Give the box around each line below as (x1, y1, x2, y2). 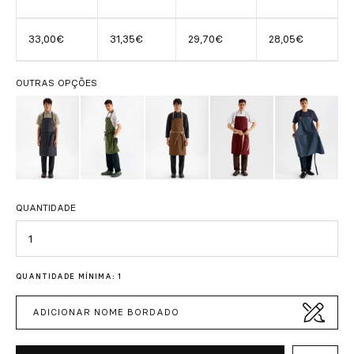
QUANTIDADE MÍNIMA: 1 (16, 271, 122, 281)
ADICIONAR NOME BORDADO (32, 306, 179, 318)
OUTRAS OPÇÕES (16, 77, 97, 89)
